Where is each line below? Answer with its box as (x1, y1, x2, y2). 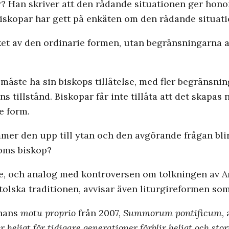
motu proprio (20, 207, 76, 219)
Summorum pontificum (123, 207, 222, 219)
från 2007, (76, 207, 123, 219)
